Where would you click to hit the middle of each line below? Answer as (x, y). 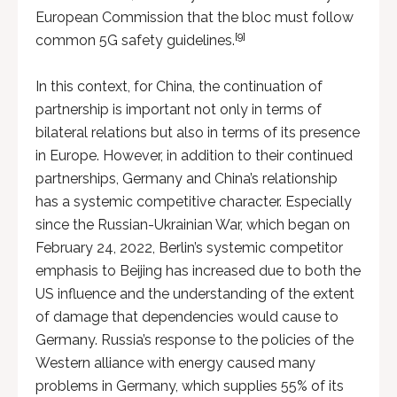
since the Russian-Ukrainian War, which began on (193, 225)
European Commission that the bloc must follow (195, 17)
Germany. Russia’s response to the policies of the (195, 340)
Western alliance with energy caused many (175, 363)
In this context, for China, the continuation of (179, 86)
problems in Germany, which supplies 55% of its (190, 386)
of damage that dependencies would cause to (187, 317)
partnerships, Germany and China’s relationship (187, 179)
